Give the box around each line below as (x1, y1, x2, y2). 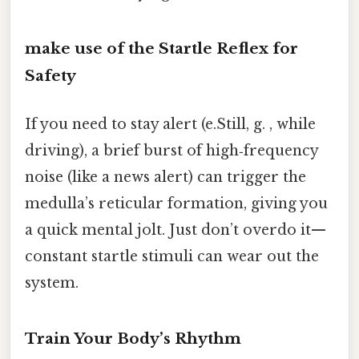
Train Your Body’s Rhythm (25, 329, 241, 349)
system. (25, 273, 79, 292)
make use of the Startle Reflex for (25, 39, 298, 58)
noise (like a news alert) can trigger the (25, 167, 306, 186)
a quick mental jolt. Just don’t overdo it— (25, 220, 326, 239)
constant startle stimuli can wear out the (25, 247, 319, 265)
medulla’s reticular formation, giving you (25, 194, 328, 212)
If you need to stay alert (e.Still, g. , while (25, 115, 316, 133)
